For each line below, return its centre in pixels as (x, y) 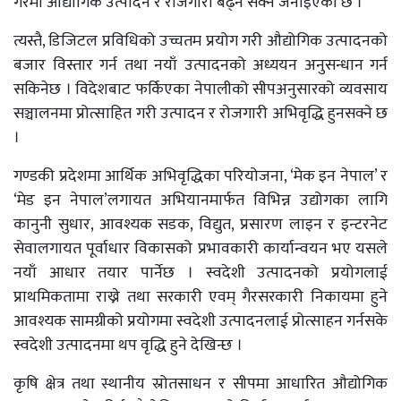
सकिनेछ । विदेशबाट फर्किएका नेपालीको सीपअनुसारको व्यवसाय (200, 89)
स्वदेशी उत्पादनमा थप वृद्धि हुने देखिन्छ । (128, 345)
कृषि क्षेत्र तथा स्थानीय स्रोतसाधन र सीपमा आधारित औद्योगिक (200, 384)
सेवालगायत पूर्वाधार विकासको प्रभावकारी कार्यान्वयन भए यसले (200, 248)
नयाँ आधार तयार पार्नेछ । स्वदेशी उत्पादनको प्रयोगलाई (200, 273)
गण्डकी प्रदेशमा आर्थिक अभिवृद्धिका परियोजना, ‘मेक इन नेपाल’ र (200, 176)
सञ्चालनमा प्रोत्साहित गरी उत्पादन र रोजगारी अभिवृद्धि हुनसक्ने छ (200, 113)
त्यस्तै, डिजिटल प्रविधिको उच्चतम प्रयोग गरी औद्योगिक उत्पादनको (200, 41)
